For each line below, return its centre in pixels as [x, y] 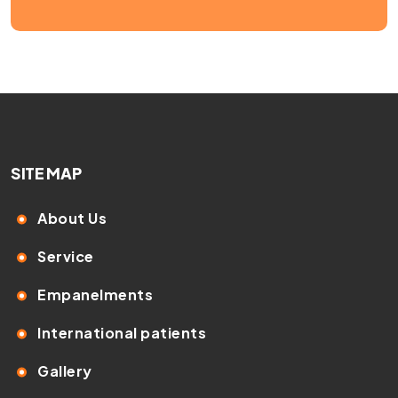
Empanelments [95, 294]
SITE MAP [46, 174]
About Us [72, 218]
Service [66, 256]
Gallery [65, 370]
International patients [122, 332]
